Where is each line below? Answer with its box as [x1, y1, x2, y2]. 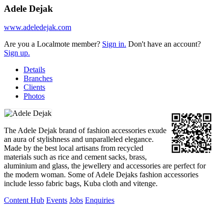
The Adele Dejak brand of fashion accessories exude [4, 126, 166, 135]
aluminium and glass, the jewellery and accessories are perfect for [4, 162, 206, 170]
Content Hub [4, 196, 44, 205]
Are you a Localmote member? [4, 40, 102, 49]
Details [24, 65, 45, 74]
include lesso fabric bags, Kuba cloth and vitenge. [4, 179, 158, 188]
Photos [24, 92, 45, 101]
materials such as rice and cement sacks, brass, [4, 153, 147, 162]
